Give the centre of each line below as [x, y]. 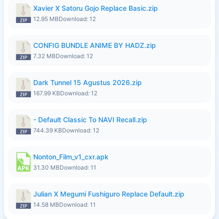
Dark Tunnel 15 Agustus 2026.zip [88, 82]
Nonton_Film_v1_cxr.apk [71, 157]
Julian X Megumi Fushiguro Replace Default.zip [109, 194]
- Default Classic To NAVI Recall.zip [90, 120]
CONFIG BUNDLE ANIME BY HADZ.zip [95, 45]
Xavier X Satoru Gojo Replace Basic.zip [96, 8]
